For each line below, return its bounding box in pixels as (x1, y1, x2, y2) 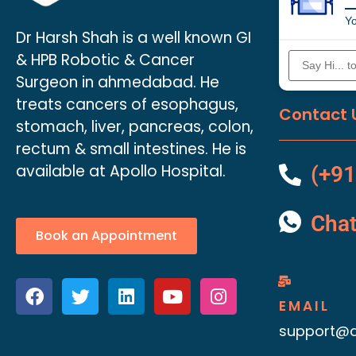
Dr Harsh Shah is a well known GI (16, 27, 251, 49)
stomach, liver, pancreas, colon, (16, 116, 253, 138)
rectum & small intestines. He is (16, 138, 246, 161)
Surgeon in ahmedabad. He (16, 72, 219, 94)
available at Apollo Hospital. (16, 161, 226, 183)
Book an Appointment (36, 226, 177, 246)
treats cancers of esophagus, (16, 94, 238, 116)
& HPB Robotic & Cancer (16, 49, 195, 72)
